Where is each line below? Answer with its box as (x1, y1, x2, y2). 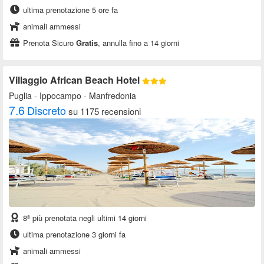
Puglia (9, 90, 32, 102)
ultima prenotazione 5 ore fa (21, 4, 118, 16)
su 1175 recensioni (68, 105, 141, 118)
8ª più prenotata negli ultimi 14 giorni (21, 212, 147, 224)
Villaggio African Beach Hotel (9, 73, 142, 87)
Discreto (27, 103, 66, 118)
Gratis (76, 37, 98, 49)
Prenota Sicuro (21, 37, 76, 49)
